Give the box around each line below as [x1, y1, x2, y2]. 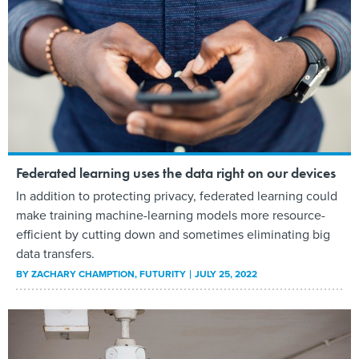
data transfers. [16, 244, 95, 263]
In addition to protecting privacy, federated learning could [16, 186, 337, 205]
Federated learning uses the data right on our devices [16, 163, 336, 182]
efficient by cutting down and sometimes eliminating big [16, 224, 330, 244]
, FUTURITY [135, 266, 188, 281]
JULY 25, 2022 [195, 266, 257, 281]
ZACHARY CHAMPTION [31, 266, 135, 281]
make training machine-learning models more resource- [16, 205, 325, 224]
